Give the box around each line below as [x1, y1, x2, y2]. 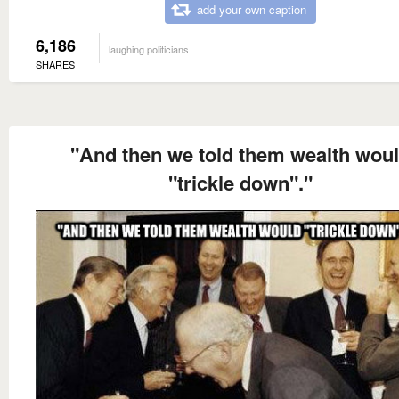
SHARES [36, 57, 75, 72]
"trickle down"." [168, 168, 313, 198]
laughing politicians [109, 42, 189, 57]
